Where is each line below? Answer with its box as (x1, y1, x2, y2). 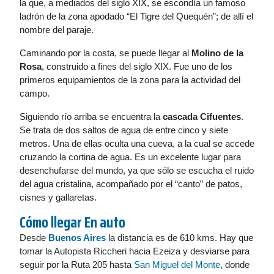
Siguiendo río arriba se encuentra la (20, 111, 163, 122)
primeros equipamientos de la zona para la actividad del (20, 75, 240, 85)
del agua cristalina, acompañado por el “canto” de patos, (20, 179, 242, 189)
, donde (220, 259, 250, 270)
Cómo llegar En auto (20, 211, 125, 234)
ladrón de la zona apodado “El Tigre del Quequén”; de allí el (20, 11, 253, 21)
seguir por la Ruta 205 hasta (20, 259, 134, 270)
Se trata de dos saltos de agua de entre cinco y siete (20, 125, 228, 135)
